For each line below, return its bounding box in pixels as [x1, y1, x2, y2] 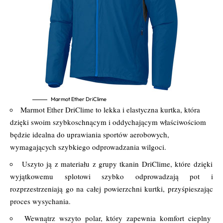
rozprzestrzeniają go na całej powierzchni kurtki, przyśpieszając [10, 184, 213, 194]
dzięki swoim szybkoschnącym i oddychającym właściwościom [10, 117, 206, 127]
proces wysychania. [10, 196, 71, 207]
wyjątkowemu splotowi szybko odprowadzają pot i [10, 171, 213, 182]
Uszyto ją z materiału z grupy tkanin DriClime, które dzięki [21, 159, 213, 169]
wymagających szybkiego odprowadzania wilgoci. [10, 142, 166, 152]
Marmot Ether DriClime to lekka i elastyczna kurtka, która [20, 105, 200, 115]
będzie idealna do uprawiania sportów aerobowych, [10, 129, 169, 140]
